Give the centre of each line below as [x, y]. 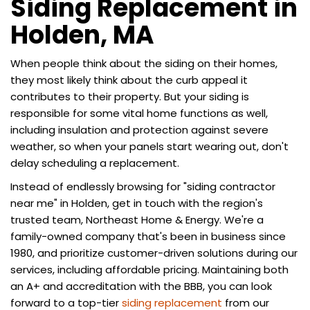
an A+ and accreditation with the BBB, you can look [141, 286]
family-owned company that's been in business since [148, 236]
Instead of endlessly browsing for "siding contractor [143, 186]
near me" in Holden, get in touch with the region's [137, 203]
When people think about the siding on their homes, [144, 63]
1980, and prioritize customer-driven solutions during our [154, 253]
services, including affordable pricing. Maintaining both [149, 269]
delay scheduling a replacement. [95, 163]
